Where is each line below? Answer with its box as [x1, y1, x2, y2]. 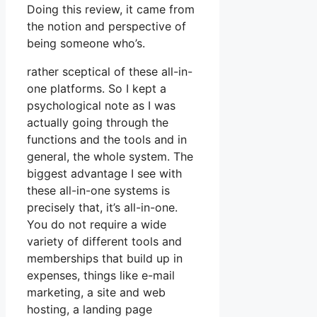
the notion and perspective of [27, 19, 186, 34]
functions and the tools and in [27, 132, 187, 147]
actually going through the [27, 115, 168, 130]
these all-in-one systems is [27, 183, 170, 198]
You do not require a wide [27, 217, 166, 232]
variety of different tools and [27, 234, 182, 249]
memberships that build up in [27, 251, 183, 266]
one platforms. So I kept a [27, 81, 166, 96]
